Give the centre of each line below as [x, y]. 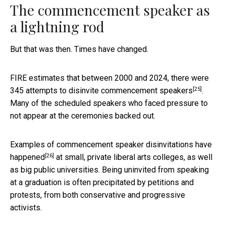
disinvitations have [179, 145]
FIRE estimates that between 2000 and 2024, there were [109, 78]
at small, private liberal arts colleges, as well [133, 157]
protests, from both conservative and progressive [98, 195]
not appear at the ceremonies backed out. [83, 116]
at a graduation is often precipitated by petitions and [102, 183]
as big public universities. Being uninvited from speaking [109, 170]
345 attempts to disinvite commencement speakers [101, 91]
